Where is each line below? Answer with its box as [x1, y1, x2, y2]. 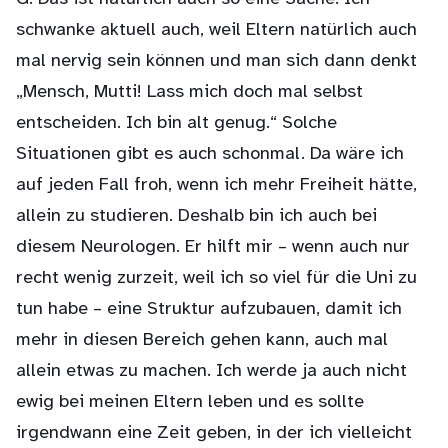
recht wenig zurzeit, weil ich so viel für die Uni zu [16, 268, 417, 289]
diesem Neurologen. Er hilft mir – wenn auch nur [16, 237, 410, 258]
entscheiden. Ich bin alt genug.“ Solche [16, 113, 337, 134]
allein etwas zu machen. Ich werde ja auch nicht [16, 361, 407, 382]
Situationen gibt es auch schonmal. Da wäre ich [16, 144, 404, 165]
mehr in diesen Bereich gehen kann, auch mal [16, 330, 388, 351]
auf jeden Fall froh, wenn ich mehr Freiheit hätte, [16, 175, 417, 196]
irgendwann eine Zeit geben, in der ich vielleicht [16, 423, 412, 444]
